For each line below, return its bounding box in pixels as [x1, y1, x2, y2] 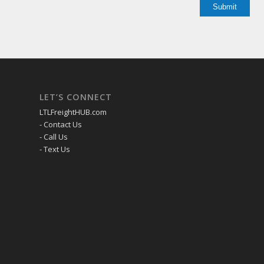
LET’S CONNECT [39, 91, 112, 103]
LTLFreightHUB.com [39, 106, 107, 117]
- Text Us [39, 143, 70, 154]
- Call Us [39, 131, 68, 142]
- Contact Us [39, 118, 82, 130]
